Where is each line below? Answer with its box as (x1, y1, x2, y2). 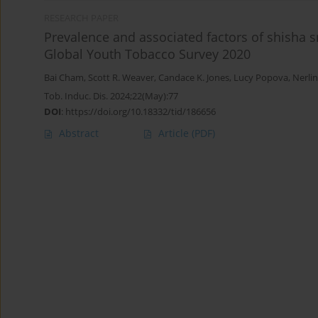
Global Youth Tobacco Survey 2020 (44, 45, 251, 63)
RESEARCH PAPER (44, 12, 119, 25)
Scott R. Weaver (88, 72, 154, 84)
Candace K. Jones (158, 72, 229, 84)
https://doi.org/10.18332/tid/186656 (65, 105, 216, 119)
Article (158, 126, 192, 141)
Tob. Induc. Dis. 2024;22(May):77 (44, 89, 178, 103)
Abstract (59, 126, 99, 141)
